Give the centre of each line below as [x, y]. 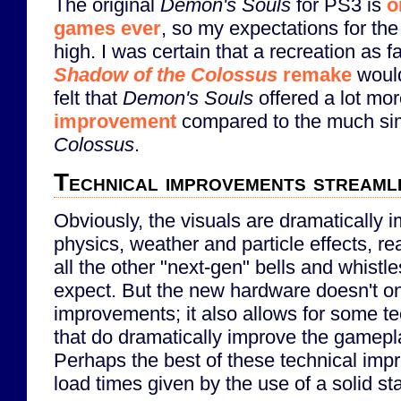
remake [315, 74]
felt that [88, 98]
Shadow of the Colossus [166, 74]
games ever [107, 28]
